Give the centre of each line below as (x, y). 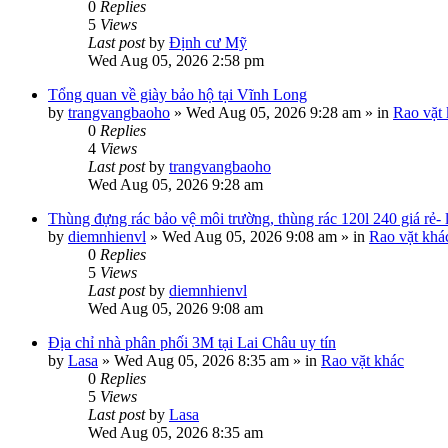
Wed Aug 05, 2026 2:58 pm (176, 60)
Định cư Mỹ (208, 42)
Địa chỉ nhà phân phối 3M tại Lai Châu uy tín (192, 342)
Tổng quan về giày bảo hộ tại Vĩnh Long (177, 94)
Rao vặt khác (362, 360)
